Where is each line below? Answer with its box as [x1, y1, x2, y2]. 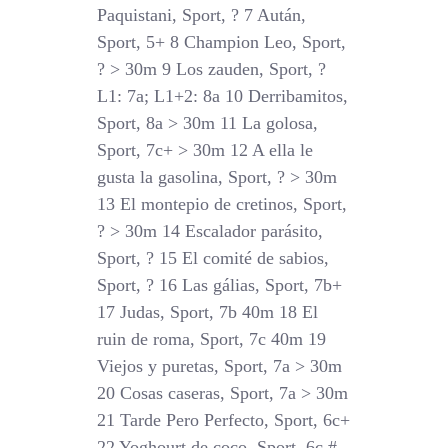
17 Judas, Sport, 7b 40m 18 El [97, 302, 319, 322]
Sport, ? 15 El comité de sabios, [97, 248, 330, 268]
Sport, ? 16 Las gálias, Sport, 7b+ [97, 275, 343, 295]
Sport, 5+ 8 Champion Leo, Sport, [97, 32, 347, 52]
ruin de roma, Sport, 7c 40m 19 [97, 329, 327, 349]
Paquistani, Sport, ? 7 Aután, [97, 5, 307, 25]
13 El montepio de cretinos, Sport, [97, 194, 348, 214]
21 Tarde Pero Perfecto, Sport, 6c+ [97, 410, 351, 430]
